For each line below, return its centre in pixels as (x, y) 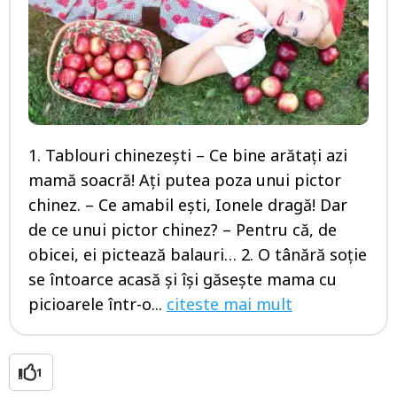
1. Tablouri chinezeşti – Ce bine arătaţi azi (188, 156)
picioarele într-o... (97, 304)
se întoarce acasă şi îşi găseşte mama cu (183, 280)
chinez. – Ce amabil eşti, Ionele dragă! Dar (188, 205)
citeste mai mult (230, 304)
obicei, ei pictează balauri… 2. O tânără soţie (198, 255)
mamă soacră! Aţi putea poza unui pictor (185, 180)
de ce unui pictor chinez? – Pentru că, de (183, 230)
